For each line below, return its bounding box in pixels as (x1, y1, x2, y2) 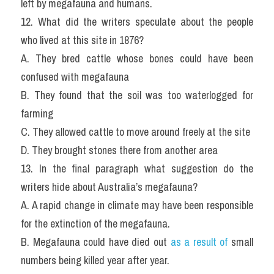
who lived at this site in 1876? (21, 32, 144, 48)
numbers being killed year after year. (21, 253, 169, 268)
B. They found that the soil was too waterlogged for (21, 87, 253, 103)
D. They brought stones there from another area (21, 143, 218, 158)
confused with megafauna (21, 69, 129, 84)
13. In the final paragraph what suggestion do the (21, 161, 253, 176)
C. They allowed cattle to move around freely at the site (21, 124, 250, 139)
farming (21, 106, 53, 121)
